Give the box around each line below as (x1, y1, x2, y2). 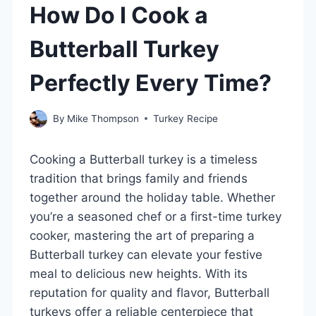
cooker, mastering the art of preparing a (30, 228, 255, 243)
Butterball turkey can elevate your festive (30, 247, 262, 262)
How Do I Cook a (30, 1, 208, 29)
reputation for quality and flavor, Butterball (30, 285, 269, 300)
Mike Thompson (67, 112, 140, 124)
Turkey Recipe (153, 112, 219, 124)
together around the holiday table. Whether (30, 190, 275, 205)
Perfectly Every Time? (30, 69, 272, 97)
